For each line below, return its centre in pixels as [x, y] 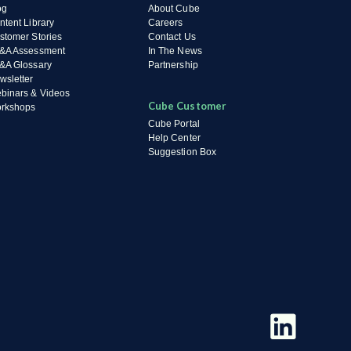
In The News [175, 51]
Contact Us [172, 37]
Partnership [173, 65]
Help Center [174, 138]
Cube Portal [174, 124]
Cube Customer [187, 106]
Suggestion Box [182, 152]
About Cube [174, 9]
